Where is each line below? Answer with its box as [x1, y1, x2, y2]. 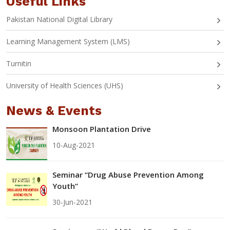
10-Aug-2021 [52, 140, 95, 150]
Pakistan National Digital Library [6, 14, 112, 24]
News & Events [6, 103, 102, 118]
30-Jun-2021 [52, 197, 92, 207]
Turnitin [6, 58, 31, 68]
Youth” [52, 180, 78, 191]
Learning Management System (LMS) [6, 36, 130, 46]
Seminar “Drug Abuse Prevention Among [52, 169, 204, 180]
